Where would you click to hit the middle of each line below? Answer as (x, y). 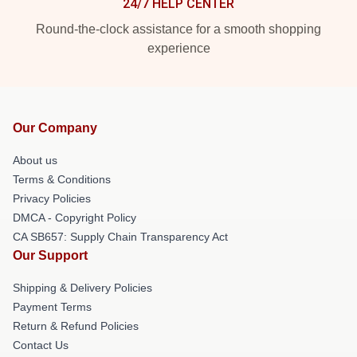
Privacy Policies (52, 198)
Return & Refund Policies (76, 326)
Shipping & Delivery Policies (82, 288)
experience (178, 48)
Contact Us (41, 345)
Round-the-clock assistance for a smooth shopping (178, 29)
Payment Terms (52, 307)
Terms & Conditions (62, 179)
